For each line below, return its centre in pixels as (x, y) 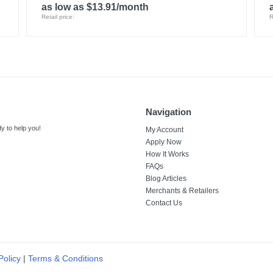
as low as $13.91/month (95, 7)
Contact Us (164, 203)
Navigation (168, 112)
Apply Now (164, 142)
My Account (165, 130)
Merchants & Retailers (182, 191)
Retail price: (58, 17)
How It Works (167, 154)
